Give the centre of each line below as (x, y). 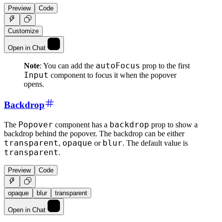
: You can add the (68, 66)
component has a (81, 124)
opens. (34, 84)
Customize (23, 31)
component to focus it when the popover (112, 75)
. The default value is (155, 143)
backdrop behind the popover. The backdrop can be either (94, 133)
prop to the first (165, 66)
